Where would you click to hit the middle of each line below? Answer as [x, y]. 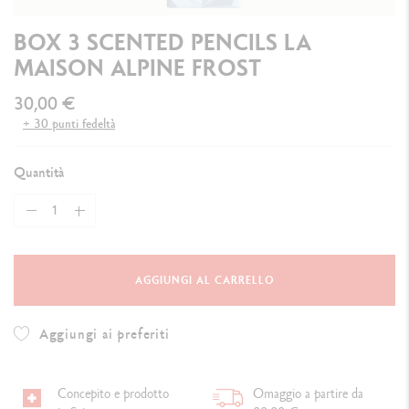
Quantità [39, 173]
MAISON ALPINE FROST [137, 68]
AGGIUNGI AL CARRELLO [204, 281]
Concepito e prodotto [113, 393]
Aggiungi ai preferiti [104, 334]
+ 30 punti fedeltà [69, 124]
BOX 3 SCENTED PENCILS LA [163, 42]
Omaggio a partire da [308, 393]
